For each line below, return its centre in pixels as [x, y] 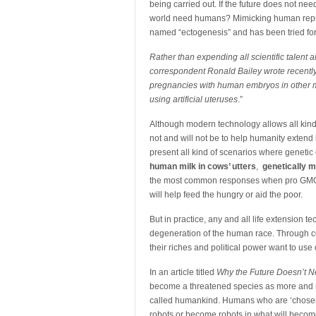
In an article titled [183, 272]
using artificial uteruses [194, 99]
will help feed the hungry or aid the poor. [226, 195]
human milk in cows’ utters [203, 166]
